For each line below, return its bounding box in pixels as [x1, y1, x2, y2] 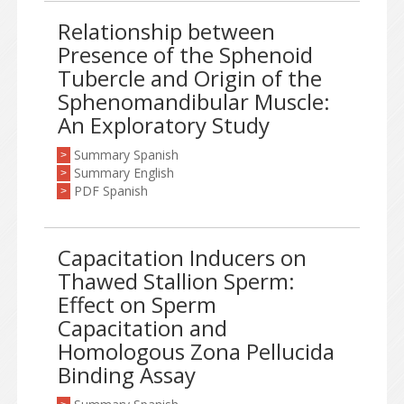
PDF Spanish [74, 182, 148, 199]
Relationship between [58, 16, 275, 46]
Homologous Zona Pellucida [58, 336, 335, 366]
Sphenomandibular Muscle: [58, 87, 330, 116]
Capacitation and [58, 313, 227, 343]
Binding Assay [58, 360, 196, 390]
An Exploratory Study [58, 110, 270, 140]
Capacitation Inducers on [58, 243, 307, 272]
